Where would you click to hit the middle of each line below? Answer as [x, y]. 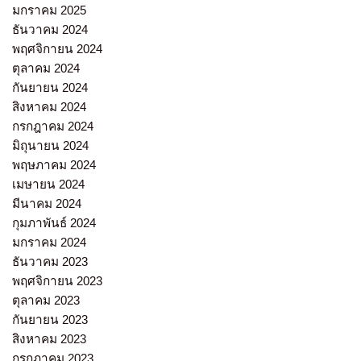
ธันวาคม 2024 [50, 30]
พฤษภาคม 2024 [54, 165]
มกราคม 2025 [49, 10]
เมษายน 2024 [48, 185]
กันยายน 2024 [50, 88]
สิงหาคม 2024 [49, 107]
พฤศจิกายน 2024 [57, 49]
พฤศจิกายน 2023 [57, 281]
